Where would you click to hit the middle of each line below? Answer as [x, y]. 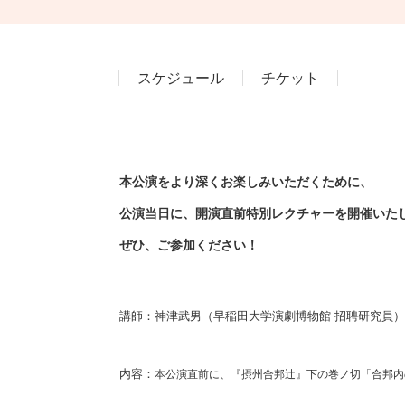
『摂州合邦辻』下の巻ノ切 [296, 374]
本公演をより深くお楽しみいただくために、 [246, 181]
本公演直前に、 [193, 374]
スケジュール [181, 78]
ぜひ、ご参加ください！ [189, 245]
